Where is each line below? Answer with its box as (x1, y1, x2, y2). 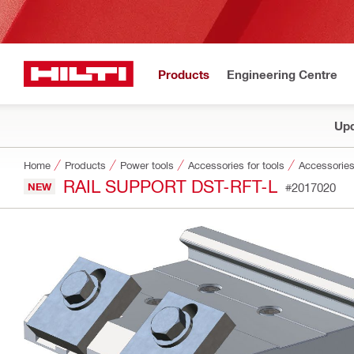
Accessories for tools (188, 159, 284, 171)
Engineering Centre (227, 66, 337, 81)
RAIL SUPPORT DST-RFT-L (63, 175, 277, 196)
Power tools (120, 159, 174, 171)
